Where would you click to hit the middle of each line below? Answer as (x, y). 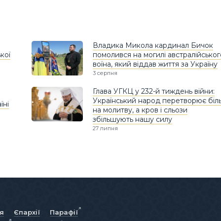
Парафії (64, 212)
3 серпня (105, 73)
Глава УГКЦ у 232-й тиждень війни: (154, 92)
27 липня (105, 129)
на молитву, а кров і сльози (140, 110)
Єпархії (27, 212)
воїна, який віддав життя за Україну (155, 64)
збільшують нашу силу (132, 120)
